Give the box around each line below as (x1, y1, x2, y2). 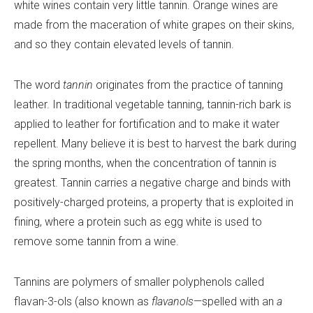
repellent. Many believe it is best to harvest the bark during (14, 136, 296, 150)
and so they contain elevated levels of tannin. (14, 37, 234, 51)
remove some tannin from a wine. (14, 234, 179, 248)
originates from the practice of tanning (93, 78, 283, 92)
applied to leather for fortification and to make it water (14, 117, 279, 131)
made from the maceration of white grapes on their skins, (14, 17, 294, 31)
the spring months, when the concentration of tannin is (14, 156, 277, 170)
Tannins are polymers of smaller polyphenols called (14, 275, 264, 289)
